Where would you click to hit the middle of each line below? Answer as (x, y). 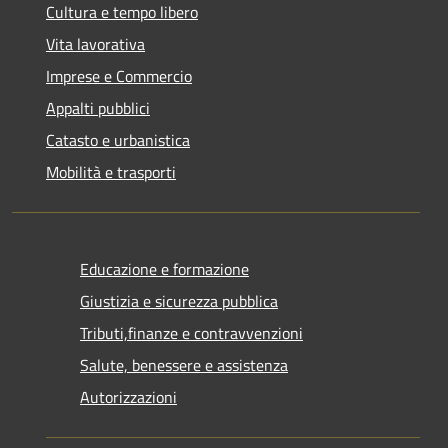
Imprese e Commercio (119, 76)
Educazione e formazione (164, 269)
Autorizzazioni (128, 397)
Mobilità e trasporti (111, 172)
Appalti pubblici (98, 108)
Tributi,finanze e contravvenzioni (191, 333)
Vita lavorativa (95, 44)
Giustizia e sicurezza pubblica (179, 301)
